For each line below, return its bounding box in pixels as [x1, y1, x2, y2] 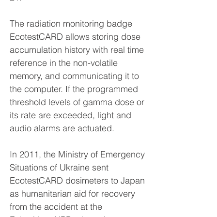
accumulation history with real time [10, 44, 144, 55]
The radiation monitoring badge [10, 18, 132, 29]
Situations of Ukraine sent [10, 162, 108, 173]
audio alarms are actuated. [10, 123, 114, 134]
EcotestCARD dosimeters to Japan [10, 175, 145, 186]
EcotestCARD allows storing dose [10, 31, 140, 42]
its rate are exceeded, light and [10, 109, 131, 121]
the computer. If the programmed [10, 83, 138, 94]
